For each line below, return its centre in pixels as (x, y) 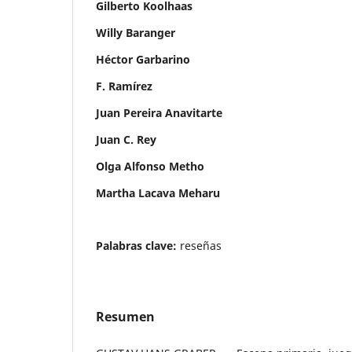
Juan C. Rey (126, 139)
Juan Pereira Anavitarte (159, 112)
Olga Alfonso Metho (150, 166)
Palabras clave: (138, 245)
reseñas (201, 245)
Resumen (125, 316)
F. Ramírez (124, 86)
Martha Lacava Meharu (158, 192)
